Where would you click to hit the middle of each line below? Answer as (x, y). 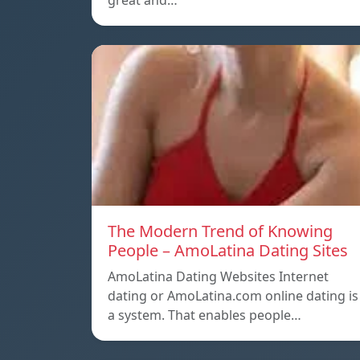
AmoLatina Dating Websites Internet (218, 277)
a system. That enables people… (205, 315)
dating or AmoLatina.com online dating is (233, 296)
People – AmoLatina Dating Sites (228, 251)
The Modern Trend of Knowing (220, 231)
